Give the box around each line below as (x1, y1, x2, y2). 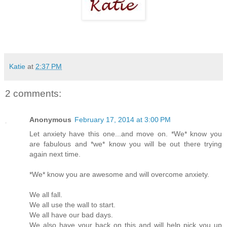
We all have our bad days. (29, 210, 113, 219)
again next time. (29, 149, 81, 158)
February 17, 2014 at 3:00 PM (74, 115, 171, 124)
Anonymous (29, 115, 71, 124)
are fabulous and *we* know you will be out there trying (29, 139, 222, 148)
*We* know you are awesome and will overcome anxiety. (29, 170, 209, 178)
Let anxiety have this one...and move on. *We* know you (29, 129, 222, 138)
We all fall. (29, 190, 62, 199)
